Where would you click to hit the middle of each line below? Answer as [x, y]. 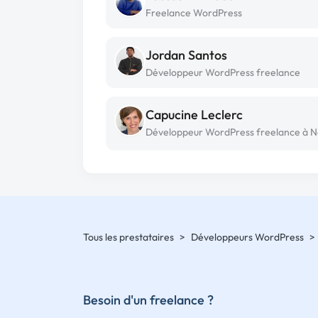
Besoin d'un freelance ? [148, 300]
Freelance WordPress [194, 13]
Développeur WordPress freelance [223, 72]
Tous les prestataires [128, 237]
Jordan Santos [186, 55]
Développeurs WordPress [247, 237]
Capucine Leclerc [194, 115]
